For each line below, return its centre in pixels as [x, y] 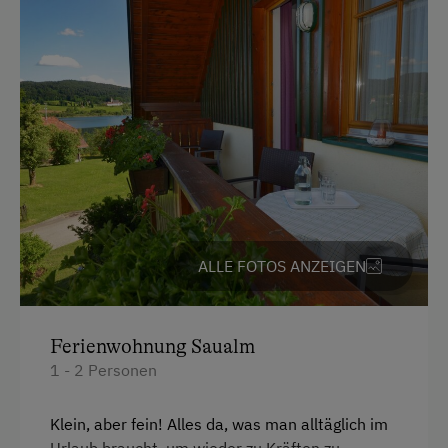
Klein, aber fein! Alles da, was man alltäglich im [219, 424]
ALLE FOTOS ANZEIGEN [282, 266]
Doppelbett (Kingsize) [167, 27]
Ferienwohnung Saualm [152, 347]
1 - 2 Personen [103, 370]
